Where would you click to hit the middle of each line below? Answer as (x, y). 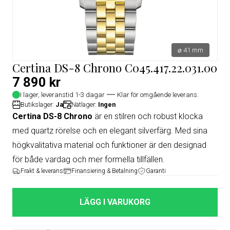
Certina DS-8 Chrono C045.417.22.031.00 (115, 68)
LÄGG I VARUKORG (115, 202)
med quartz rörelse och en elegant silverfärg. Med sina (110, 131)
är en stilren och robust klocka (148, 116)
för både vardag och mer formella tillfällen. (89, 159)
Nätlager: (85, 104)
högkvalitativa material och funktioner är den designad (109, 145)
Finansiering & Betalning (104, 171)
